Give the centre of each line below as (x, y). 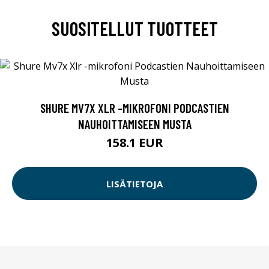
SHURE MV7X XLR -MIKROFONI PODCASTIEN (134, 108)
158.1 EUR (134, 143)
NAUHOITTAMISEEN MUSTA (134, 124)
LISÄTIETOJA (134, 183)
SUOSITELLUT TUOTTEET (134, 29)
